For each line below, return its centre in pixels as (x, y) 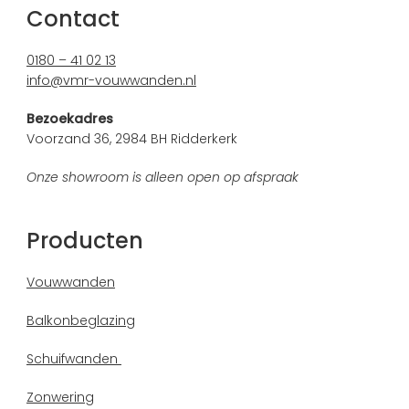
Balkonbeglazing (80, 320)
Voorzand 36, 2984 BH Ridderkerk (131, 139)
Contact (73, 19)
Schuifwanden (73, 359)
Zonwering (60, 397)
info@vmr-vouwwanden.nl (111, 80)
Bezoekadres (69, 119)
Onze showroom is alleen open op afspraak (162, 177)
